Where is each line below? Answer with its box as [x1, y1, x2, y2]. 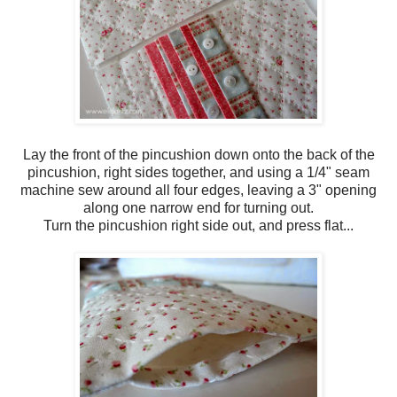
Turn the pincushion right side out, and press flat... [43, 217, 354, 233]
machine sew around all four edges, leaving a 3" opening [20, 182, 377, 198]
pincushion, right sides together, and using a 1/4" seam [27, 164, 370, 180]
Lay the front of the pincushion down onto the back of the [22, 146, 375, 162]
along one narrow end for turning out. [83, 199, 314, 215]
